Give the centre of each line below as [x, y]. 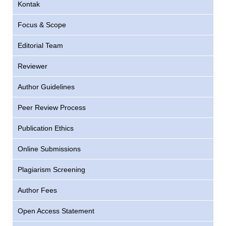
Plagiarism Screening [51, 169]
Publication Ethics [45, 128]
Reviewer [32, 66]
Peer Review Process [51, 107]
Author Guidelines [46, 87]
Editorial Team [40, 45]
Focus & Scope [42, 24]
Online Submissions [49, 149]
